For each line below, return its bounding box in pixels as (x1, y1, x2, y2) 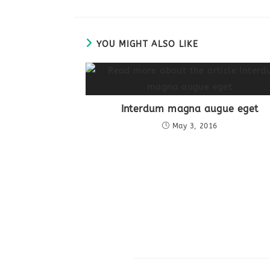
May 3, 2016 (172, 121, 218, 130)
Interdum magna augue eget (121, 102, 259, 115)
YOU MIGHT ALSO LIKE (96, 39, 199, 49)
